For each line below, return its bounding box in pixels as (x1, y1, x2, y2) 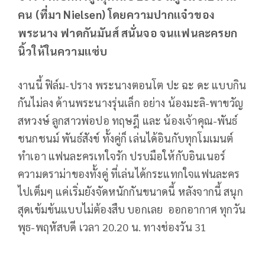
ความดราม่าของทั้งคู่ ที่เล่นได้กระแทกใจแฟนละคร (18, 166, 240, 180)
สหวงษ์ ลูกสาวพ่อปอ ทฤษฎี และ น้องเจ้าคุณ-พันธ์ (18, 113, 238, 127)
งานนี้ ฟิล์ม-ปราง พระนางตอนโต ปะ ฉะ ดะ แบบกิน (18, 77, 247, 92)
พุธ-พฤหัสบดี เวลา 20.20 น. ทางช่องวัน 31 (18, 219, 207, 234)
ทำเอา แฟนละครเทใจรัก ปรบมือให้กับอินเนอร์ (18, 148, 226, 163)
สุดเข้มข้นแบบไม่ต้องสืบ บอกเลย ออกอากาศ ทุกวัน (18, 202, 246, 216)
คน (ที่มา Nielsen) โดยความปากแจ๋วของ (18, 7, 215, 21)
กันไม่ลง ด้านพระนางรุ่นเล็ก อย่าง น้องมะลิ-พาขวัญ (18, 95, 244, 109)
